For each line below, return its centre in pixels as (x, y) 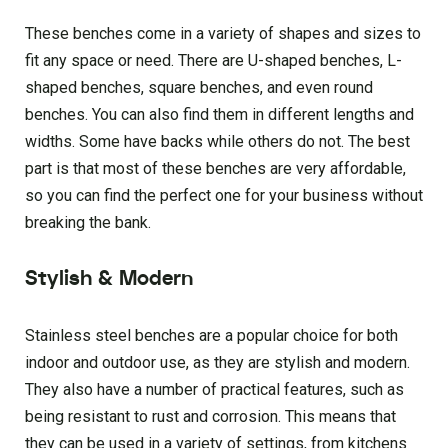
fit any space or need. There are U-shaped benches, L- (213, 60)
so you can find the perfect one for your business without (224, 195)
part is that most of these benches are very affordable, (215, 168)
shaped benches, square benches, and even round (199, 87)
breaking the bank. (88, 222)
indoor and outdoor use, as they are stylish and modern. (217, 362)
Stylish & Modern (109, 278)
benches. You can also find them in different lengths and (219, 114)
